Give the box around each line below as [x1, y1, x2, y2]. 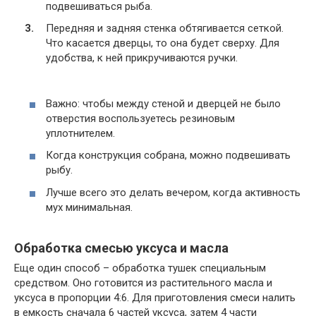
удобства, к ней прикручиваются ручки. [46, 51, 238, 65]
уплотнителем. [46, 126, 115, 140]
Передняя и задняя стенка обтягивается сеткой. [46, 22, 284, 35]
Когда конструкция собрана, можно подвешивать [46, 149, 291, 162]
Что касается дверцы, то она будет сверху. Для [46, 37, 279, 50]
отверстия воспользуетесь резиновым [46, 111, 235, 125]
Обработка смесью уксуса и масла [14, 241, 229, 256]
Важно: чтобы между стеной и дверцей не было [46, 97, 281, 110]
